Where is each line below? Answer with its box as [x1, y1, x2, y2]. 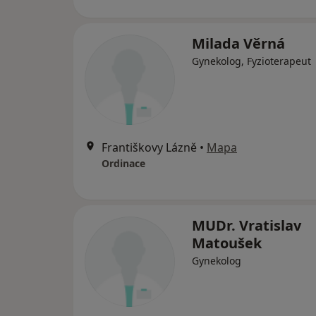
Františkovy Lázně [102, 140, 197, 155]
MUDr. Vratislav [192, 216, 301, 235]
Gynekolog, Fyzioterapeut [192, 54, 311, 68]
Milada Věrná [192, 34, 285, 53]
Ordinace [102, 157, 145, 170]
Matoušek [192, 233, 262, 253]
